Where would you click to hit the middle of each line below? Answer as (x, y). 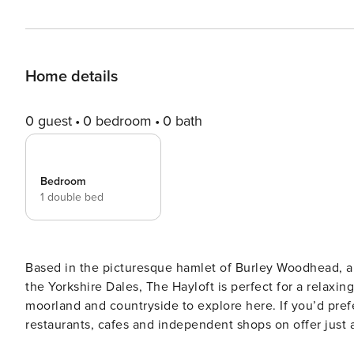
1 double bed (72, 197)
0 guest (49, 121)
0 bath (183, 121)
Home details (72, 77)
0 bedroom (117, 121)
